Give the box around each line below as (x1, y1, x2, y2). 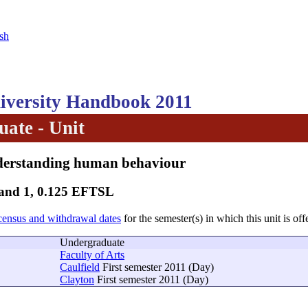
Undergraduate (60, 236, 124, 249)
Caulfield (60, 261, 100, 274)
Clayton (60, 274, 94, 286)
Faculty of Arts (60, 249, 124, 261)
